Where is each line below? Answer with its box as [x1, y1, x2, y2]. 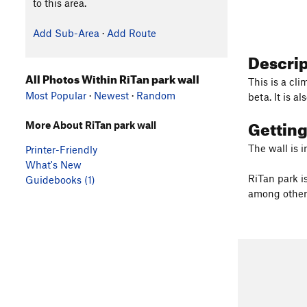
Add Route [106, 27, 156, 39]
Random [136, 88, 175, 101]
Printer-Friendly [25, 143, 97, 156]
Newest [94, 88, 129, 101]
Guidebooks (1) [25, 173, 95, 186]
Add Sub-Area [32, 27, 99, 39]
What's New [25, 158, 82, 171]
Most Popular [25, 88, 86, 101]
